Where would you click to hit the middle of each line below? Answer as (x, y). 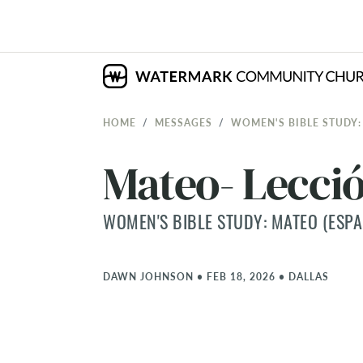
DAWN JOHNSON (148, 276)
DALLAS (309, 276)
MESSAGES (184, 122)
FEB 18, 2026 (241, 276)
